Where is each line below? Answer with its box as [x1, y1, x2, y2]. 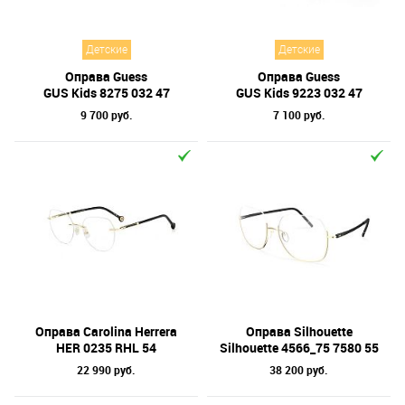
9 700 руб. [80, 108, 133, 122]
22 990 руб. [77, 363, 136, 377]
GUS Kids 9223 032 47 [235, 84, 363, 101]
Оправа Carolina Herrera [35, 323, 177, 340]
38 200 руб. [269, 363, 328, 377]
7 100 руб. [272, 108, 325, 122]
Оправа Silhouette [245, 323, 353, 340]
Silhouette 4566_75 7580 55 [219, 339, 379, 356]
